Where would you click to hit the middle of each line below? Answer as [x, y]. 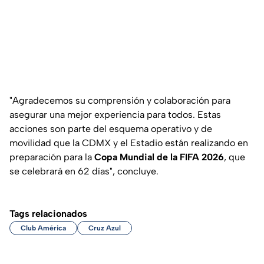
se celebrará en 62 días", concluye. [84, 171]
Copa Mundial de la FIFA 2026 [159, 157]
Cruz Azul [105, 228]
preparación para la [52, 157]
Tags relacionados [48, 214]
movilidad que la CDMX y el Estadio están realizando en [129, 143]
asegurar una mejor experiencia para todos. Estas [115, 115]
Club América [43, 228]
